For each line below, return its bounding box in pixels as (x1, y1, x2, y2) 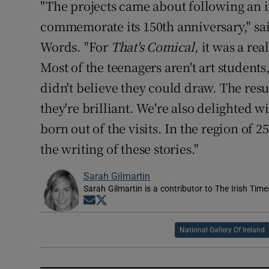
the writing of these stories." (40, 140, 199, 158)
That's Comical (110, 38, 195, 56)
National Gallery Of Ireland (179, 226, 265, 234)
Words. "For (40, 38, 111, 56)
